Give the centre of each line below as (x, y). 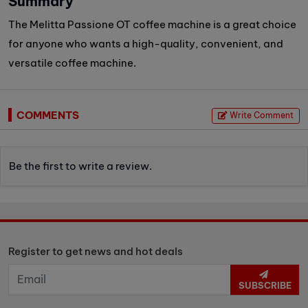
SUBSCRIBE (265, 285)
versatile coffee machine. (72, 63)
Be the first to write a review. (80, 166)
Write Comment (262, 115)
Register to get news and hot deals (96, 251)
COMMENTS (48, 115)
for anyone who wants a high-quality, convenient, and (146, 44)
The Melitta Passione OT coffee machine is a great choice (152, 25)
